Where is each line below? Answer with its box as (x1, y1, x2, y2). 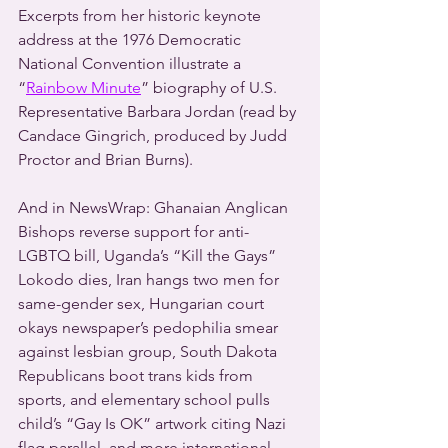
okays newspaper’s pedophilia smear (18, 317, 282, 337)
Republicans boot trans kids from (18, 365, 257, 385)
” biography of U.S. (141, 77, 281, 97)
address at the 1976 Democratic (18, 29, 245, 49)
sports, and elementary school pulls (18, 389, 274, 409)
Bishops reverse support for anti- (18, 221, 249, 241)
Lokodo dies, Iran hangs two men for (18, 269, 283, 289)
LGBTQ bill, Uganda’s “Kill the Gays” (18, 245, 280, 265)
